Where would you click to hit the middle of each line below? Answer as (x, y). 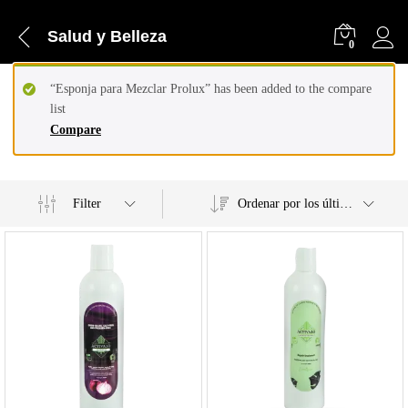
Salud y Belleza (107, 36)
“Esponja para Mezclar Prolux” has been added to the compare (211, 89)
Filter (87, 203)
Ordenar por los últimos (346, 204)
